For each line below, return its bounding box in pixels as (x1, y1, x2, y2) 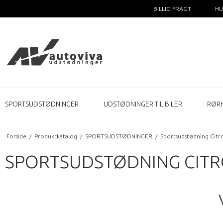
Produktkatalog (34, 132, 77, 139)
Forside (6, 132, 26, 139)
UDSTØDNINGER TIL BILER (104, 100, 182, 108)
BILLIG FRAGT (153, 5, 191, 12)
